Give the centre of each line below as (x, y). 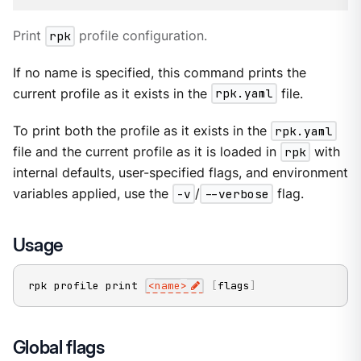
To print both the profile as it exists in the (141, 131)
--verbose (236, 193)
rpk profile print (86, 286)
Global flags (58, 347)
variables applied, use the (92, 193)
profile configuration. (141, 36)
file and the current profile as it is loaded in (146, 151)
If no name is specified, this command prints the (159, 73)
